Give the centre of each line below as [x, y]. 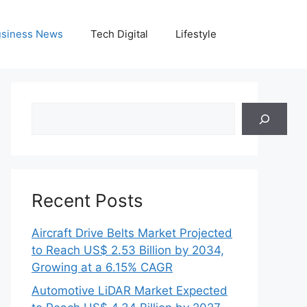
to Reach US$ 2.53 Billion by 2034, [128, 250]
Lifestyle [196, 34]
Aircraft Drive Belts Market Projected [132, 233]
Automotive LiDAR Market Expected [130, 290]
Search [50, 110]
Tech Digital [119, 34]
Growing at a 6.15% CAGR [102, 267]
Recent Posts [87, 200]
